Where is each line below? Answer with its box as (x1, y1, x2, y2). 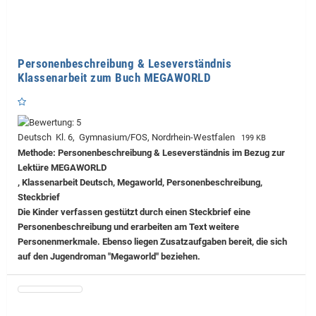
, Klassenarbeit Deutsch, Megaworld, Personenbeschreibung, (18, 177, 262, 188)
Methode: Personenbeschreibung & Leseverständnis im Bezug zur (18, 147, 285, 159)
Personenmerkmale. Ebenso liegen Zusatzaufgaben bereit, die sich (18, 236, 287, 248)
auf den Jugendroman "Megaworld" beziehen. (18, 251, 200, 262)
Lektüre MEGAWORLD (18, 162, 107, 174)
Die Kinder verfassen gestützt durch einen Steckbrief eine (18, 207, 250, 218)
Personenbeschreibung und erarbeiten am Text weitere (18, 221, 239, 233)
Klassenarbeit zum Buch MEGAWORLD (18, 71, 211, 85)
